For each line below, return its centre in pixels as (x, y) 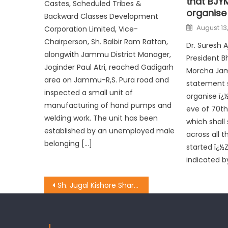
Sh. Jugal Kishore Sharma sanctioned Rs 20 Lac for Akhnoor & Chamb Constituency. (96, 185)
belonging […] (68, 143)
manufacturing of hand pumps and (108, 105)
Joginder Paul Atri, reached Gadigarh (109, 67)
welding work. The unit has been (101, 118)
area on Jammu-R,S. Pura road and (107, 80)
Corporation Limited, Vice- (91, 29)
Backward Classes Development (102, 16)
